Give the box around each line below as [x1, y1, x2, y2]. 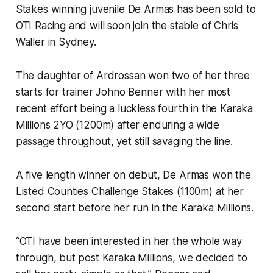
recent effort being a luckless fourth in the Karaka [15, 102, 253, 115]
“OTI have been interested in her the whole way [15, 235, 242, 248]
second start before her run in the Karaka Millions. [15, 202, 254, 214]
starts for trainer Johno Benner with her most [15, 86, 231, 99]
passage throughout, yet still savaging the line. [15, 135, 233, 148]
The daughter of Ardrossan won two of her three [15, 69, 250, 82]
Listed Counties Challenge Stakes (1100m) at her [15, 185, 244, 198]
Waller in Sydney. [15, 36, 96, 49]
